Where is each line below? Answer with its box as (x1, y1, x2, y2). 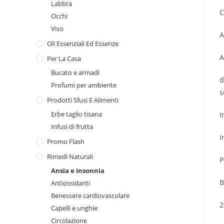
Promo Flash (47, 137, 84, 146)
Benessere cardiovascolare (51, 191, 129, 200)
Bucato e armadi (51, 68, 99, 77)
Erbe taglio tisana (51, 109, 102, 118)
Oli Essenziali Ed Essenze (47, 39, 118, 48)
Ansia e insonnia (51, 166, 104, 175)
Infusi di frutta (51, 122, 93, 131)
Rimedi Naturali (47, 152, 93, 161)
